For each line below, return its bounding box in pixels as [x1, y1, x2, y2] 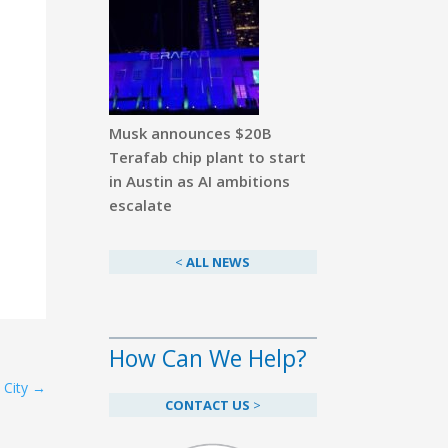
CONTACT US [164, 396, 250, 415]
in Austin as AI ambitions [108, 170, 290, 191]
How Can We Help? [108, 342, 307, 375]
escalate [108, 194, 172, 215]
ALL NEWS [186, 253, 251, 272]
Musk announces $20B [108, 122, 272, 143]
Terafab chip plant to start [108, 146, 306, 167]
